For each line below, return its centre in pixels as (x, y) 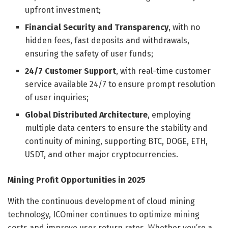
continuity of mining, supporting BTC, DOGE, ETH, (117, 141)
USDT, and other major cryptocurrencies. (102, 154)
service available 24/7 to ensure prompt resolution (120, 84)
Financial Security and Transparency (97, 27)
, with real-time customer (164, 71)
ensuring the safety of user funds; (89, 53)
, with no (184, 27)
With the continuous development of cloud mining (101, 201)
